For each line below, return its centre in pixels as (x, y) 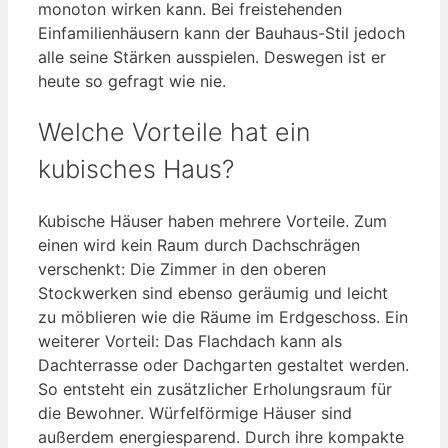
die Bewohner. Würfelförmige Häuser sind (195, 412)
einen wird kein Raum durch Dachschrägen (199, 244)
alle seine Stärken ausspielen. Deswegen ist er (212, 57)
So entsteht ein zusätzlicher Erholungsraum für (215, 388)
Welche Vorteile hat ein (174, 131)
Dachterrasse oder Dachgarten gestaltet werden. (223, 364)
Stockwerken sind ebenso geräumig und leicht (213, 292)
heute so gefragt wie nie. (132, 81)
